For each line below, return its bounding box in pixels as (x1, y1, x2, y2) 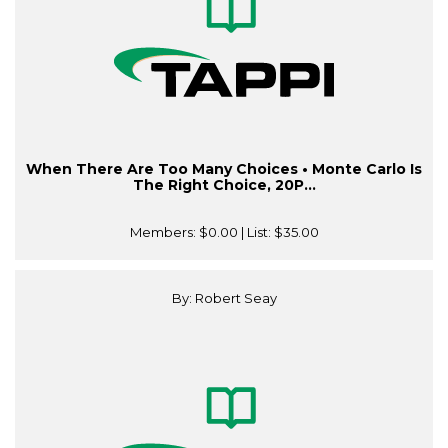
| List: (237, 224, 274, 241)
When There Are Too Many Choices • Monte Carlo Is (26, 160, 422, 179)
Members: (129, 224, 199, 241)
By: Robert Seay (171, 290, 277, 307)
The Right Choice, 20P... (132, 176, 316, 195)
